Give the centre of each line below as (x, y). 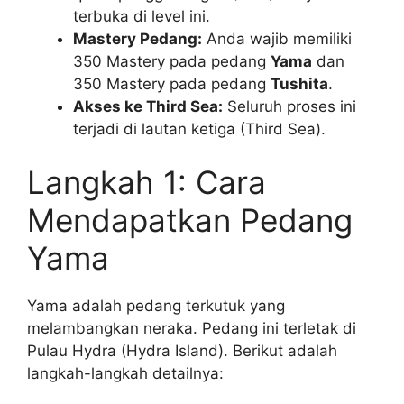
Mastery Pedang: (138, 38)
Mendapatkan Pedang (190, 220)
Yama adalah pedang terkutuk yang (156, 306)
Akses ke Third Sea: (148, 106)
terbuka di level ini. (142, 16)
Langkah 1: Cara (147, 183)
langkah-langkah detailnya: (125, 374)
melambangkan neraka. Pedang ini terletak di (192, 329)
